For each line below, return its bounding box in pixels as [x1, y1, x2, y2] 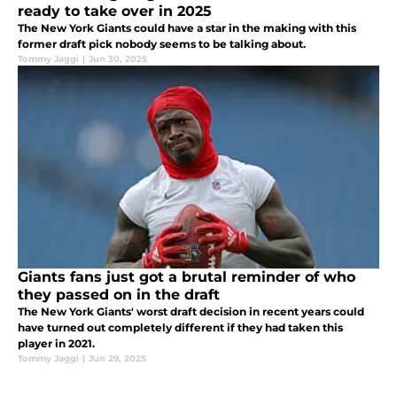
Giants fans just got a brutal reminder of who [18, 268, 355, 285]
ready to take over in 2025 [18, 2, 212, 19]
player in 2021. [18, 336, 95, 350]
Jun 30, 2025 [89, 52, 147, 65]
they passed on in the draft [18, 285, 220, 303]
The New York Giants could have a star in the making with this [18, 20, 356, 35]
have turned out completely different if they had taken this [18, 320, 343, 334]
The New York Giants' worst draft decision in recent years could [18, 304, 364, 318]
